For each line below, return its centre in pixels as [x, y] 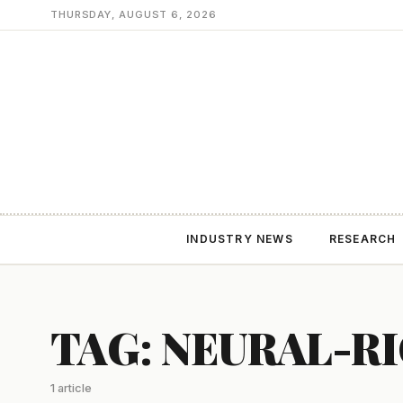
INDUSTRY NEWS [240, 239]
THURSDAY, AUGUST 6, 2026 [134, 14]
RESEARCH [363, 239]
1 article [71, 388]
